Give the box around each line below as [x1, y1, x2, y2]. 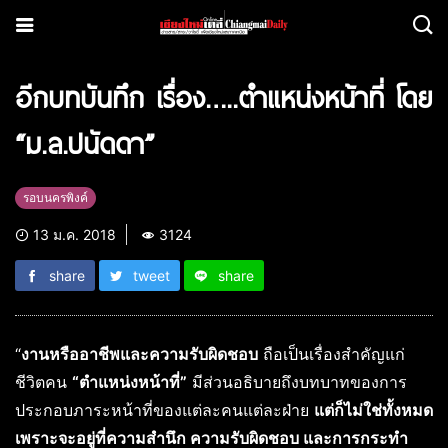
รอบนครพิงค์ [23, 190, 88, 205]
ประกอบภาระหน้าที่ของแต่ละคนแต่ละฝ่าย [15, 400, 314, 420]
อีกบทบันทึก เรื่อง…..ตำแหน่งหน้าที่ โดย [15, 77, 432, 117]
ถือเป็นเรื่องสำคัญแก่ [258, 344, 405, 364]
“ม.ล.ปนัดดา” [15, 123, 154, 163]
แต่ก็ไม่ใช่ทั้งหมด [314, 400, 433, 420]
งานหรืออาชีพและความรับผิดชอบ [21, 344, 258, 364]
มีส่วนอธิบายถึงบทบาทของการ [187, 372, 407, 392]
